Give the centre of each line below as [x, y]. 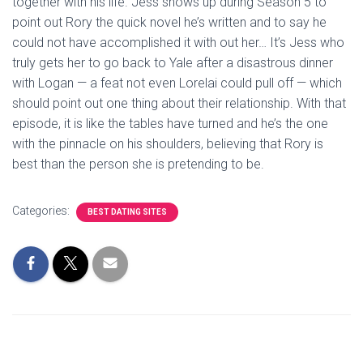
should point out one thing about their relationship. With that [179, 103]
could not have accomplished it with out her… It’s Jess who [178, 43]
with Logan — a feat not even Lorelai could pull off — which [177, 83]
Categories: [42, 211]
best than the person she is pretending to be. [138, 164]
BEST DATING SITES [127, 212]
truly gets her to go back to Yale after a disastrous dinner [173, 63]
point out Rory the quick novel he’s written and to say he [169, 22]
